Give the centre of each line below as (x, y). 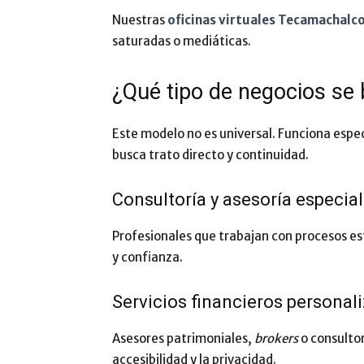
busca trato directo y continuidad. (210, 155)
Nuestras (140, 20)
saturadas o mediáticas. (182, 41)
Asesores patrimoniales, (182, 338)
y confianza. (147, 257)
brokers (275, 338)
